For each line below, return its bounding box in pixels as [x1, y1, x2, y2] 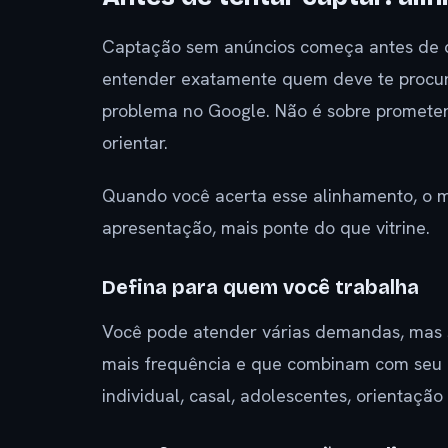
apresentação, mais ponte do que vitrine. [102, 215, 430, 239]
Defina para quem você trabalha [102, 274, 419, 299]
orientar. [102, 130, 168, 154]
